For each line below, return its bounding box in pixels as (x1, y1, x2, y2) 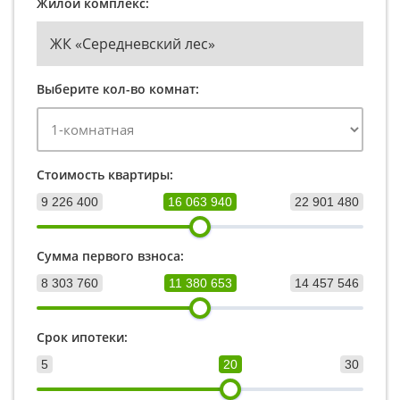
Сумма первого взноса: (37, 246, 184, 264)
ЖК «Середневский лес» (50, 33, 215, 54)
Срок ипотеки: (37, 328, 128, 346)
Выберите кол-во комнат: (37, 79, 199, 97)
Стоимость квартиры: (37, 165, 173, 183)
